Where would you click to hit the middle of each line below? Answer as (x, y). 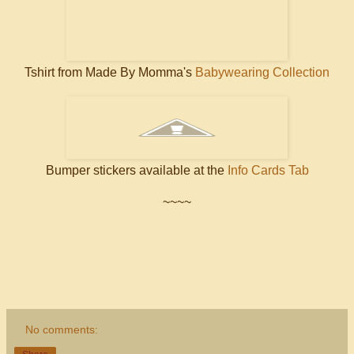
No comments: (62, 329)
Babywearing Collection (262, 72)
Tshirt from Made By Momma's (110, 72)
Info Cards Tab (268, 170)
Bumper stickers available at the (136, 170)
